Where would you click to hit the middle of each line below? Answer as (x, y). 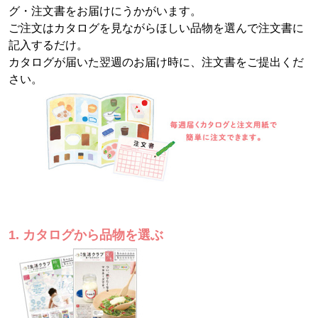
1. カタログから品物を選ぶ (86, 234)
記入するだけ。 (48, 45)
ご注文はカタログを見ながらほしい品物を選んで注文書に (156, 28)
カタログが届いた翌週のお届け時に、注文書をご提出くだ (156, 62)
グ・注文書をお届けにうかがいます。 (105, 11)
